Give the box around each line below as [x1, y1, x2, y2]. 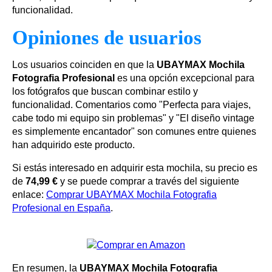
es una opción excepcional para [115, 73, 254, 84]
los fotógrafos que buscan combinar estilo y [12, 86, 198, 97]
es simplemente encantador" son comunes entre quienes [12, 126, 256, 137]
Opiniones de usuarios [12, 27, 202, 49]
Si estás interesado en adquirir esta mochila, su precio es [12, 163, 257, 174]
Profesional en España [12, 203, 110, 214]
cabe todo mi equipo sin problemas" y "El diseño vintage [12, 113, 254, 124]
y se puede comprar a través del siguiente [58, 176, 239, 187]
